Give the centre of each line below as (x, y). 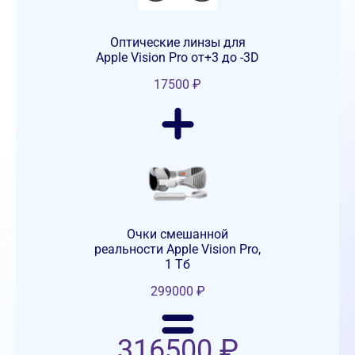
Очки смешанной (177, 235)
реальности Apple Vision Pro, (177, 250)
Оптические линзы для (177, 43)
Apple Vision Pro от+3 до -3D (177, 58)
